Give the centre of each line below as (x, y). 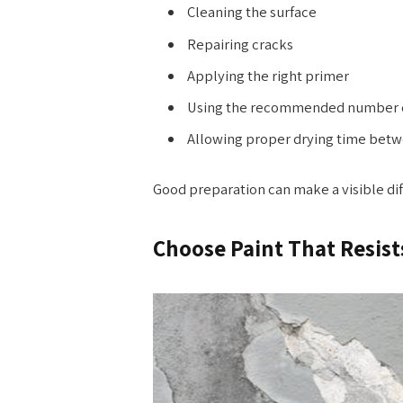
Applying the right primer (268, 75)
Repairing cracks (240, 44)
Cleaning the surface (251, 12)
